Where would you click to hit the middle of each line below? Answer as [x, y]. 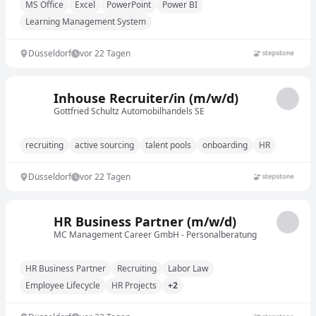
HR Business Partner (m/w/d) [145, 221]
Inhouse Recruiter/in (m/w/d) [146, 98]
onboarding [225, 145]
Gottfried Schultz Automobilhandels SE [129, 111]
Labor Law [188, 268]
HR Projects [134, 285]
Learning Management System [86, 22]
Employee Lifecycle [63, 285]
